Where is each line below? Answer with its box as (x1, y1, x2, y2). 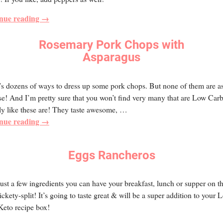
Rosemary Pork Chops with (39, 38, 184, 52)
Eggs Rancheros (68, 148, 155, 162)
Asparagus (83, 50, 140, 65)
